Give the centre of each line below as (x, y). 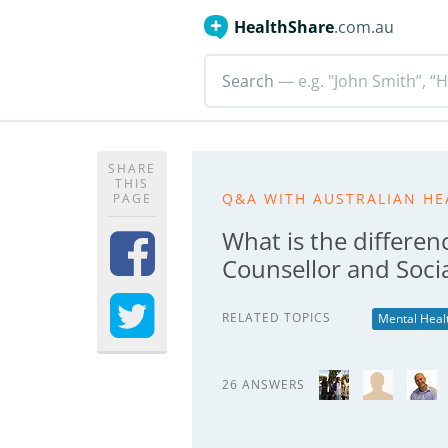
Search (248, 81)
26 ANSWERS (263, 384)
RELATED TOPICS (276, 317)
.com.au (364, 27)
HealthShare (284, 27)
